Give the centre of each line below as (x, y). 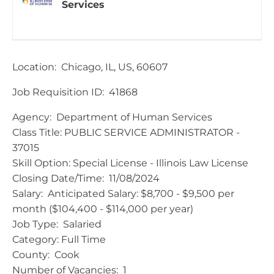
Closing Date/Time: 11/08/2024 (86, 178)
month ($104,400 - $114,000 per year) (103, 209)
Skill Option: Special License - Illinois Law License (130, 163)
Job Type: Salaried (57, 224)
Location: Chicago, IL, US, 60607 (90, 67)
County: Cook (46, 254)
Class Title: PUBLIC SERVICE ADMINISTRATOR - (126, 132)
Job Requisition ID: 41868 (75, 92)
